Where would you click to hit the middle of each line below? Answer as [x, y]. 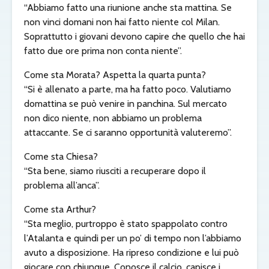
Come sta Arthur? [60, 210]
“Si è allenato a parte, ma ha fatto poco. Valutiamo [128, 89]
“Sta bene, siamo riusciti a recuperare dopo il [115, 171]
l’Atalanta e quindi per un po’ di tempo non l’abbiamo [133, 238]
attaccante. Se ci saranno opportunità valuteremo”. [128, 133]
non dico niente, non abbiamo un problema [113, 118]
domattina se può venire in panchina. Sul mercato [125, 104]
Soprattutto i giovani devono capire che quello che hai [134, 37]
